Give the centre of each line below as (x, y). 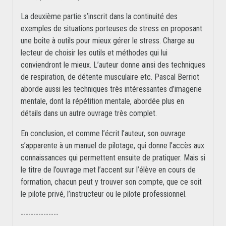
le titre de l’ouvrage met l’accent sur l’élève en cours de (108, 170)
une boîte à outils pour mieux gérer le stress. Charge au (107, 41)
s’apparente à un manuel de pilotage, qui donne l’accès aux (112, 146)
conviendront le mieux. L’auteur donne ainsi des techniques (113, 65)
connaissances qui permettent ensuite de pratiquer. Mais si (113, 158)
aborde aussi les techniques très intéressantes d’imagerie (111, 89)
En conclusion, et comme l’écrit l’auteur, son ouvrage (103, 134)
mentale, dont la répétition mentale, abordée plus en (102, 101)
